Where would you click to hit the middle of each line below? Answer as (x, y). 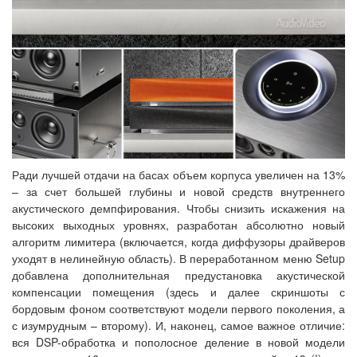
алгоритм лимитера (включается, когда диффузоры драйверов (178, 242)
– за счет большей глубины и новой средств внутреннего (178, 192)
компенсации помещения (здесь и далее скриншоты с (178, 292)
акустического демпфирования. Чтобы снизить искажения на (178, 208)
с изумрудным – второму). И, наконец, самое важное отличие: (178, 326)
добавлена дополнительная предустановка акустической (178, 275)
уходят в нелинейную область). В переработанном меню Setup (178, 259)
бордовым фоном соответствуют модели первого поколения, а (178, 309)
